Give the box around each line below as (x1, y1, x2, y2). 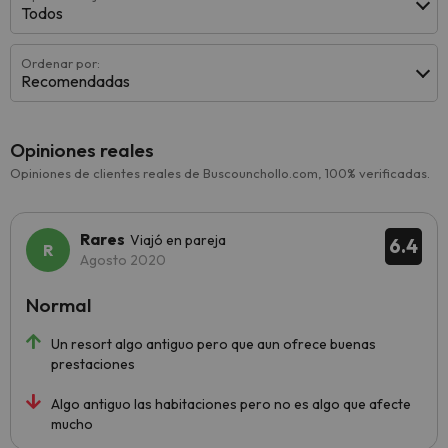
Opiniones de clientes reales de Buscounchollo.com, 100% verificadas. (10, 165, 430, 182)
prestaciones (51, 355, 135, 374)
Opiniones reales (10, 138, 154, 163)
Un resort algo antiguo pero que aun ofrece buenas (51, 335, 376, 354)
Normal (26, 293, 91, 318)
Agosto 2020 (80, 251, 166, 270)
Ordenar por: (21, 55, 100, 72)
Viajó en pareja (130, 231, 226, 250)
